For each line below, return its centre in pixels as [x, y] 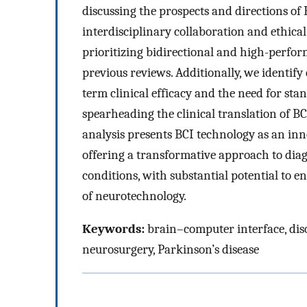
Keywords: [113, 229]
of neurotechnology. [134, 196]
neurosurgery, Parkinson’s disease [171, 250]
